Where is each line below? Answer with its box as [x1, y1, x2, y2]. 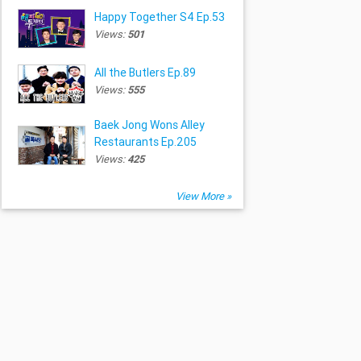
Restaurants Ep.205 [93, 134, 197, 149]
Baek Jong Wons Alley [93, 117, 205, 132]
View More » [176, 189, 232, 203]
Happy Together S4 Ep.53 [93, 9, 225, 24]
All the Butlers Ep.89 [93, 64, 196, 80]
